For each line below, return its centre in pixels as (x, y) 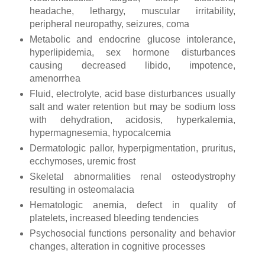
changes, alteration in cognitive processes (117, 246)
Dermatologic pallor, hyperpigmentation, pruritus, (132, 148)
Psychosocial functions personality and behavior (132, 233)
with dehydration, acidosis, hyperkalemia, (132, 120)
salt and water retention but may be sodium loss (132, 107)
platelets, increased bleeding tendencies (115, 218)
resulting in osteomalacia (83, 190)
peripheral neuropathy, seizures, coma (110, 24)
